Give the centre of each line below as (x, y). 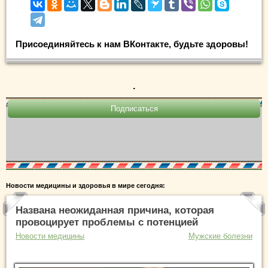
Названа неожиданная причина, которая (115, 211)
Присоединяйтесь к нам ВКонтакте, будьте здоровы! (132, 44)
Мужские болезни (220, 236)
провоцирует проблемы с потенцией (107, 223)
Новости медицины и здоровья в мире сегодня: (86, 186)
